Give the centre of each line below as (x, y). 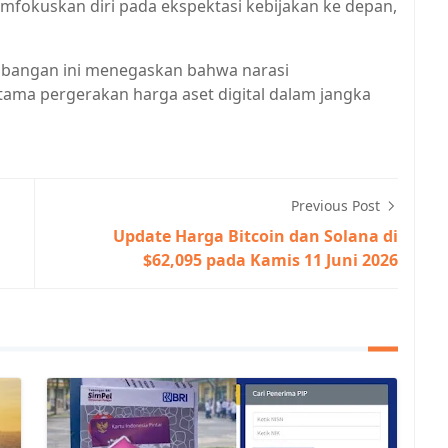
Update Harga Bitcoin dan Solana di (255, 236)
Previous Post (337, 205)
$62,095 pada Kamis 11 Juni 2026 (270, 260)
